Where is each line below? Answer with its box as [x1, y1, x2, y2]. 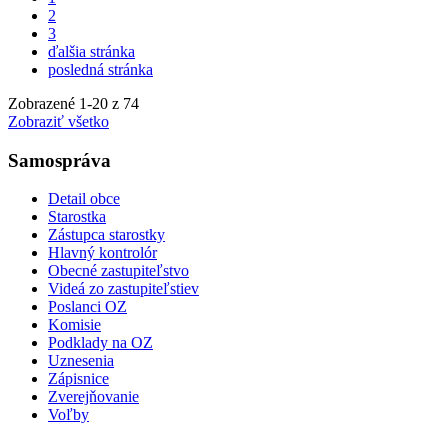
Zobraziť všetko [8, 113, 109, 130]
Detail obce [48, 190, 120, 208]
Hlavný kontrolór [48, 244, 157, 262]
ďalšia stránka [48, 43, 135, 60]
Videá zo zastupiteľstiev [48, 280, 199, 298]
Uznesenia [48, 352, 114, 370]
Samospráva [8, 149, 111, 171]
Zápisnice [48, 370, 109, 388]
